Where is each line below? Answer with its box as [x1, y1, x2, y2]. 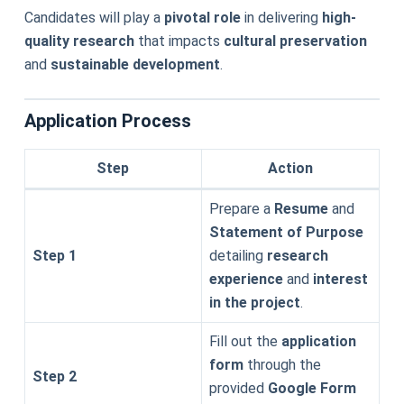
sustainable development [50, 56, 220, 73]
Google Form [267, 380, 356, 397]
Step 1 [32, 247, 77, 264]
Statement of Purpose [208, 224, 363, 241]
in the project [208, 294, 300, 311]
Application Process [23, 110, 191, 132]
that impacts [133, 32, 224, 50]
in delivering [240, 9, 322, 26]
